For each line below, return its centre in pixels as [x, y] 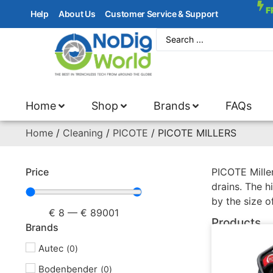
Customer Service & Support [161, 14]
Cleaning [83, 133]
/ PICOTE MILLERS [192, 133]
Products [236, 223]
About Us [77, 14]
